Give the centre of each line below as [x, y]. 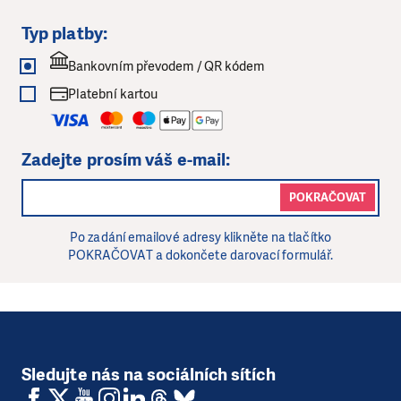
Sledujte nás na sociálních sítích [149, 375]
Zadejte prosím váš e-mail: [126, 159]
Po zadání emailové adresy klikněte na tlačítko [200, 238]
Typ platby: [64, 33]
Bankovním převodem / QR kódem [166, 67]
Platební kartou [113, 94]
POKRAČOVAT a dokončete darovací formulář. [200, 256]
